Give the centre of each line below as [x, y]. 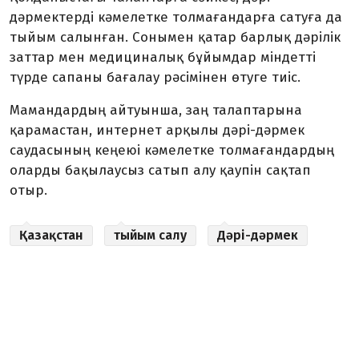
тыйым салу [150, 235]
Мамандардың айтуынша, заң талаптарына [156, 110]
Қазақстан [51, 235]
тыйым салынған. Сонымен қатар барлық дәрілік [175, 37]
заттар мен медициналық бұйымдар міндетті [163, 57]
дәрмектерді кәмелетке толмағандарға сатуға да [176, 17]
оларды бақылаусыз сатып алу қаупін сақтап [160, 170]
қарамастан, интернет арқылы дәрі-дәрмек [157, 130]
